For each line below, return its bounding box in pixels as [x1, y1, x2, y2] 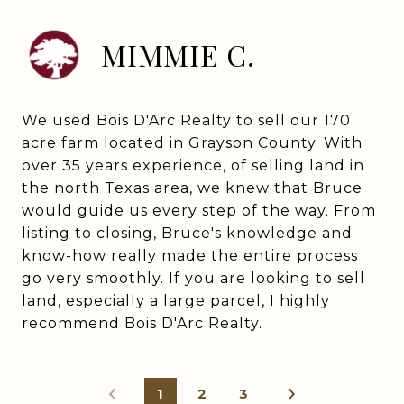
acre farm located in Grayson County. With [22, 134, 363, 151]
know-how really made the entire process [22, 247, 358, 264]
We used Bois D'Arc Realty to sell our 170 [22, 112, 351, 129]
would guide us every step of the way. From [22, 202, 376, 219]
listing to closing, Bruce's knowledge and [22, 225, 353, 242]
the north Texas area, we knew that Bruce [22, 179, 363, 197]
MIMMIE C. [101, 35, 255, 74]
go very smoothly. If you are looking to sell [22, 270, 365, 287]
